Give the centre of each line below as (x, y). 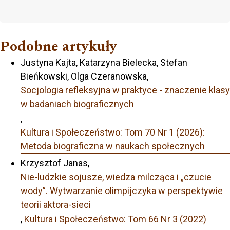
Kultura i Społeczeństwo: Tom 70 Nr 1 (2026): (113, 132)
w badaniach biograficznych (77, 104)
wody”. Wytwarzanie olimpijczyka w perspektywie (122, 190)
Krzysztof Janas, (55, 163)
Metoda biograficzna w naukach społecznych (113, 146)
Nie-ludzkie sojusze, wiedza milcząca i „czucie (116, 177)
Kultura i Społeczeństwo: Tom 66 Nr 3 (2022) (115, 219)
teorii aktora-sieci (56, 204)
